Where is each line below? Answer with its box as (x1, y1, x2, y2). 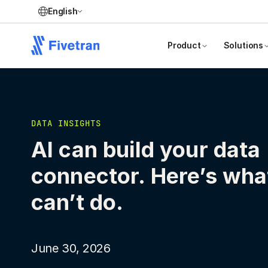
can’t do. (31, 188, 124, 215)
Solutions (223, 40, 263, 50)
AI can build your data (31, 136, 261, 163)
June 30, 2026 (31, 240, 111, 255)
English (48, 6, 78, 16)
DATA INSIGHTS (31, 117, 101, 129)
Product (167, 40, 201, 50)
